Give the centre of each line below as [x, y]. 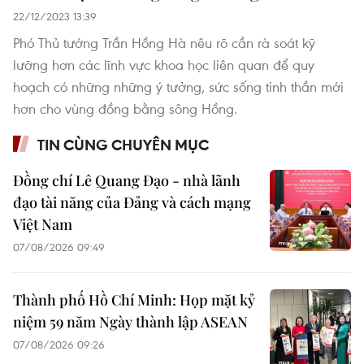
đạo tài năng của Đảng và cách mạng [132, 203]
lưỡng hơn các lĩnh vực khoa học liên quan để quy [164, 65]
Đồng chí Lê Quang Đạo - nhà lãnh [127, 181]
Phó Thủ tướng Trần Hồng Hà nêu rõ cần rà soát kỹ [164, 43]
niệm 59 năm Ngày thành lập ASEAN [130, 322]
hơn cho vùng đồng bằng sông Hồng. [125, 109]
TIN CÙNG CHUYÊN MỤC [123, 145]
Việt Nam [43, 225]
